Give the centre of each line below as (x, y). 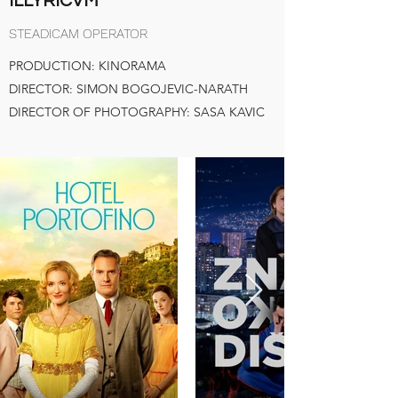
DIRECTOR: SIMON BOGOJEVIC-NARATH (128, 89)
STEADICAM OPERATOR (78, 34)
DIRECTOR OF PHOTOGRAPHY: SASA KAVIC (137, 112)
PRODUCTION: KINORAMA (88, 66)
